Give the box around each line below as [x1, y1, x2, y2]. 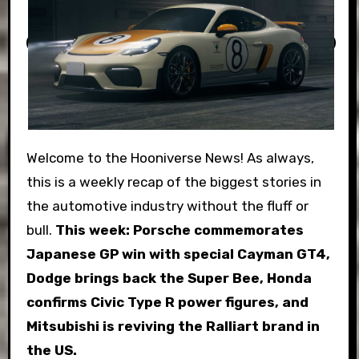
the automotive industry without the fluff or [26, 198, 309, 215]
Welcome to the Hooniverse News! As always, [26, 150, 38, 167]
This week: [54, 222, 130, 239]
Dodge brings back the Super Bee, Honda [26, 270, 312, 287]
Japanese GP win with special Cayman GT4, [26, 246, 330, 263]
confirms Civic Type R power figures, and [26, 294, 309, 311]
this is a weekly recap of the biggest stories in [26, 174, 321, 191]
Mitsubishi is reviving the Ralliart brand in [26, 318, 320, 335]
